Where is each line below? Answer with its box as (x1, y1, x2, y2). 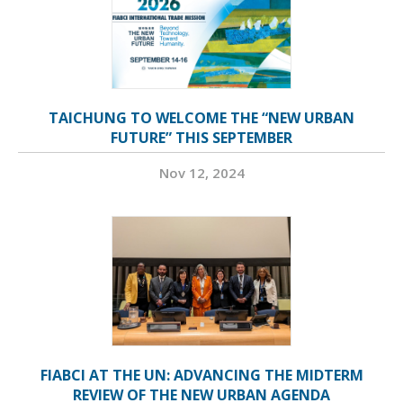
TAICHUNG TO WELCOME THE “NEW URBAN (49, 108, 354, 129)
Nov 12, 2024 (158, 164, 245, 183)
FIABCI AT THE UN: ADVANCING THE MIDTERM (40, 365, 363, 386)
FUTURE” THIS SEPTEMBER (111, 128, 292, 148)
